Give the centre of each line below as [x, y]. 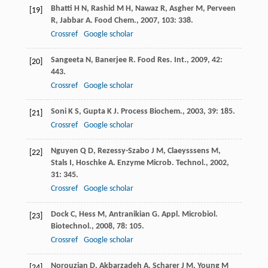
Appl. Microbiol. [189, 215]
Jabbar [71, 21]
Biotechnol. [71, 227]
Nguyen [64, 151]
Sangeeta [67, 60]
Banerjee [111, 60]
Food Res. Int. [162, 60]
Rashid [103, 9]
